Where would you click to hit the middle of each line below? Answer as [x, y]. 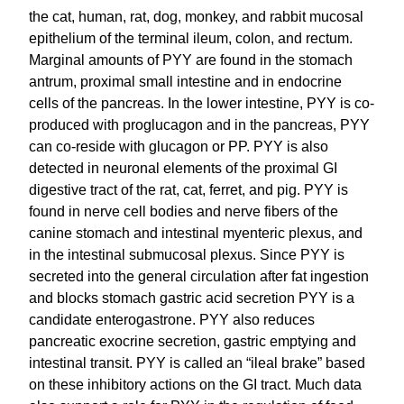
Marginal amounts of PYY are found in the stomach [191, 60]
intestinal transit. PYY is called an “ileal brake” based [197, 363]
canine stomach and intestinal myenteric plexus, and [196, 234]
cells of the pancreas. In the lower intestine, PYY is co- [202, 104]
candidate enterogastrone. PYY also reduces [172, 320]
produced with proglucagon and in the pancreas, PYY [200, 125]
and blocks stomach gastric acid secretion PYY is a [192, 298]
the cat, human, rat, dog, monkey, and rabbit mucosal [197, 17]
